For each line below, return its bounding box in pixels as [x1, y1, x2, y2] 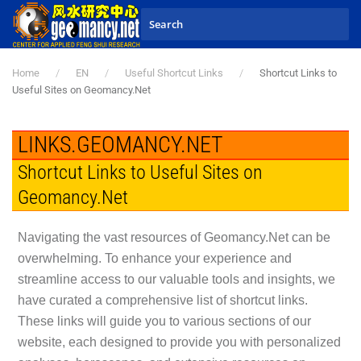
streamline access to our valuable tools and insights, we [17, 272, 335, 287]
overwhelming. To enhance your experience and [17, 251, 292, 266]
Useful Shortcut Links [125, 67, 223, 79]
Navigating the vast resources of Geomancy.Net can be [17, 230, 330, 245]
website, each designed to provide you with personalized [17, 335, 341, 350]
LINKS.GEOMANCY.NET [17, 131, 223, 159]
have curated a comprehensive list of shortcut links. [17, 293, 308, 308]
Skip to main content [32, 34, 149, 49]
